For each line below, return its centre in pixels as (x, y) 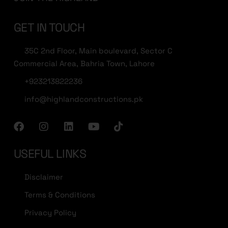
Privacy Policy (50, 213)
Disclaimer (44, 177)
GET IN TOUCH (49, 27)
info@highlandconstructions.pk (84, 99)
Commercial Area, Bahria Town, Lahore (84, 63)
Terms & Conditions (60, 195)
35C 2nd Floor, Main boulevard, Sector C (98, 50)
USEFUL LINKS (50, 154)
